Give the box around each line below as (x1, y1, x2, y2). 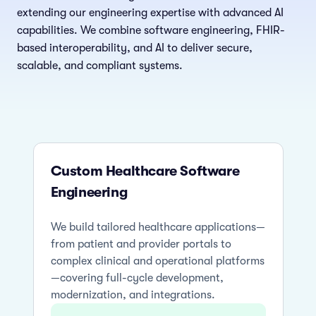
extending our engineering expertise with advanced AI (17, 6, 284, 19)
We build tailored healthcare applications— (50, 221, 265, 234)
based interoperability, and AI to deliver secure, (17, 42, 253, 54)
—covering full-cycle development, (50, 272, 224, 285)
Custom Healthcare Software (50, 163, 240, 179)
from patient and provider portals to (50, 238, 231, 251)
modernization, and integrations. (50, 288, 215, 302)
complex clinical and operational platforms (50, 255, 265, 268)
